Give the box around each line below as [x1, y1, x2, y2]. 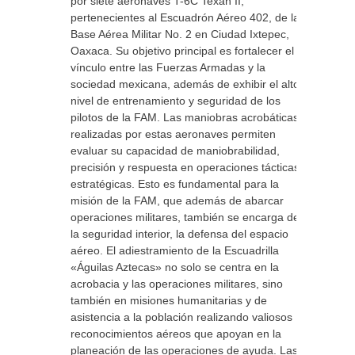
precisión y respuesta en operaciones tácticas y [71, 161, 308, 174]
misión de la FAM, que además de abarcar [71, 194, 284, 207]
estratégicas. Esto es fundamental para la [71, 177, 279, 190]
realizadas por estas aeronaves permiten [71, 128, 276, 140]
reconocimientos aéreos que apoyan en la [71, 327, 281, 340]
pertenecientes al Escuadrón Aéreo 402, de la [71, 11, 300, 24]
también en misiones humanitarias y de [71, 294, 267, 307]
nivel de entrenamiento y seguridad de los [71, 94, 281, 107]
